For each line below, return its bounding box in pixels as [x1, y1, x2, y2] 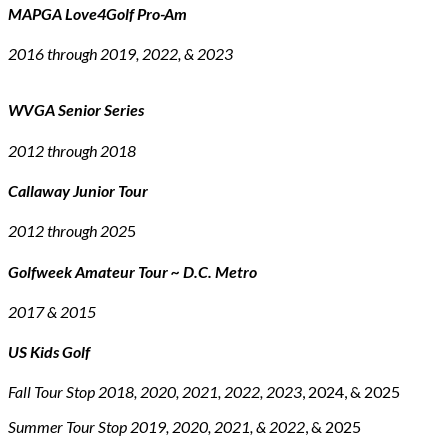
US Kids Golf [8, 342, 90, 362]
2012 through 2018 [8, 140, 136, 160]
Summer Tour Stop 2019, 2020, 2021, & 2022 [8, 417, 305, 437]
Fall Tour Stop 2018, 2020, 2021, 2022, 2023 [8, 382, 302, 402]
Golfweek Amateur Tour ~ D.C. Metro [8, 261, 257, 281]
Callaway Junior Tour [8, 180, 148, 200]
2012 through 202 [8, 221, 127, 241]
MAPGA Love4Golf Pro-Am [8, 3, 187, 23]
